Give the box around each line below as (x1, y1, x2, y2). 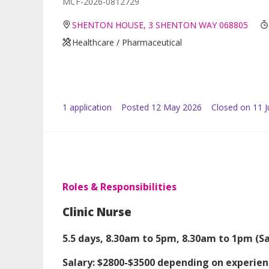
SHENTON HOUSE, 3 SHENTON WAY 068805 (72, 19, 249, 31)
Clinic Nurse (62, 204, 134, 219)
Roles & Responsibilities (62, 180, 177, 193)
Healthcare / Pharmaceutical (72, 36, 183, 48)
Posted (121, 101, 149, 113)
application (67, 101, 112, 113)
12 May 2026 (151, 101, 202, 113)
